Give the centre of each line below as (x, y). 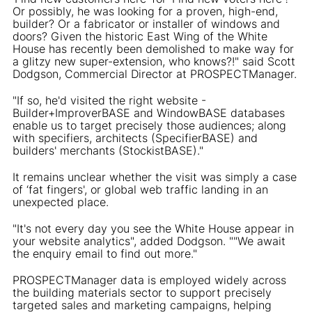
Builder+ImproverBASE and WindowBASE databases (149, 112)
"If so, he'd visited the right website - (109, 100)
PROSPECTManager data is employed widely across (149, 280)
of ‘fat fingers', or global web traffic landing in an (140, 189)
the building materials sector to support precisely (142, 292)
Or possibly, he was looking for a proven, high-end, (145, 11)
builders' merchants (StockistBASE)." (108, 150)
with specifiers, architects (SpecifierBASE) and (135, 138)
